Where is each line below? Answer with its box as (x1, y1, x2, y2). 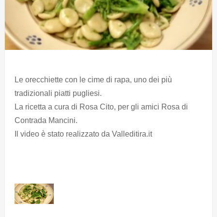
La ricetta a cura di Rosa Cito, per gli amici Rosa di (15, 103, 188, 111)
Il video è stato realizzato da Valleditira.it (15, 130, 152, 139)
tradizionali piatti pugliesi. (15, 89, 104, 98)
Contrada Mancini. (15, 116, 77, 125)
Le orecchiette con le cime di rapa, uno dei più (15, 76, 172, 84)
